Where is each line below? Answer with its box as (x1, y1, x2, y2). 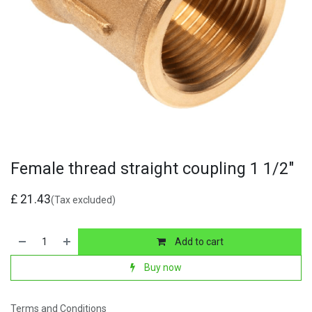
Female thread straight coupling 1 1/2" (10, 159, 294, 179)
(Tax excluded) (51, 194, 116, 206)
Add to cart (172, 235, 224, 247)
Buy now (142, 261, 182, 273)
